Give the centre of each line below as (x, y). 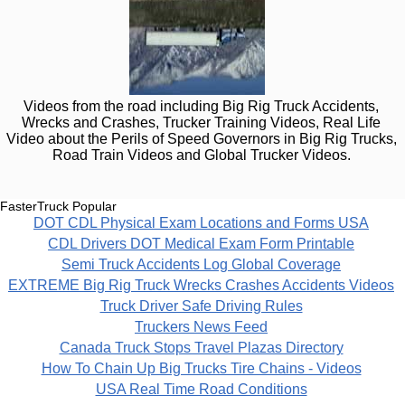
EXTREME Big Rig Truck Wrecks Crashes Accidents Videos (201, 285)
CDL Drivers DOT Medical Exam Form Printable (201, 243)
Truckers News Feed (201, 326)
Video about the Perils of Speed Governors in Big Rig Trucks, (201, 138)
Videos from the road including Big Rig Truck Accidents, (201, 106)
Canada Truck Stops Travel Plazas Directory (201, 347)
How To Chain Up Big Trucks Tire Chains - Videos (201, 368)
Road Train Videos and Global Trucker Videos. (201, 155)
